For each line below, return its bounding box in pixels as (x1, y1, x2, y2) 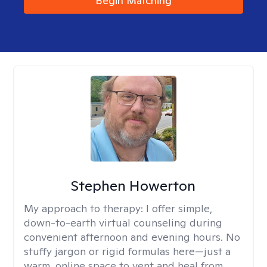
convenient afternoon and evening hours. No (24, 230, 240, 244)
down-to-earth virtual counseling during (24, 216, 222, 229)
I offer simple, (146, 201, 212, 215)
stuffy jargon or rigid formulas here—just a (24, 244, 231, 258)
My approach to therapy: (24, 201, 146, 215)
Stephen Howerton (71, 176, 196, 195)
